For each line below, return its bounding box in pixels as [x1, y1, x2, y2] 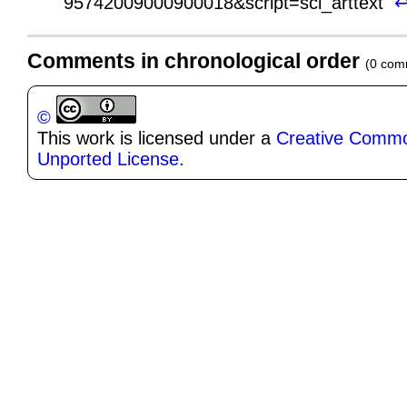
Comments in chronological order [27, 49, 365, 74]
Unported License [37, 148, 179, 169]
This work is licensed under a [37, 127, 276, 148]
